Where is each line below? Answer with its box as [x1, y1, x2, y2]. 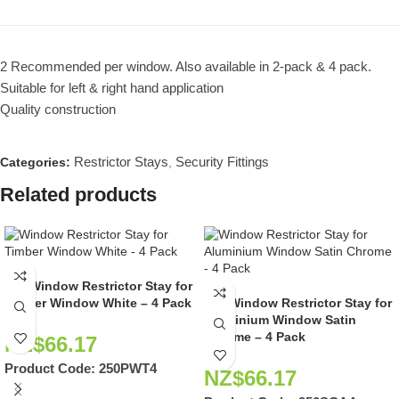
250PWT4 [99, 361, 157, 377]
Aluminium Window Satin [204, 313, 356, 328]
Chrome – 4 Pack [204, 330, 305, 345]
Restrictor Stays [74, 154, 168, 170]
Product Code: [4, 361, 99, 377]
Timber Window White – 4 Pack [4, 296, 191, 311]
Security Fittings [175, 154, 269, 170]
